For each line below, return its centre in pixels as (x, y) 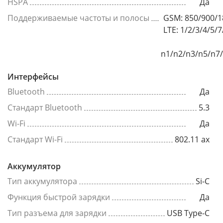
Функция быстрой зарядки (59, 197)
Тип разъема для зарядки (57, 213)
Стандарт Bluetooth (45, 108)
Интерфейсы (33, 77)
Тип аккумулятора (42, 181)
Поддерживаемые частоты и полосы (78, 18)
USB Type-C (188, 213)
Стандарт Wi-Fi (35, 139)
